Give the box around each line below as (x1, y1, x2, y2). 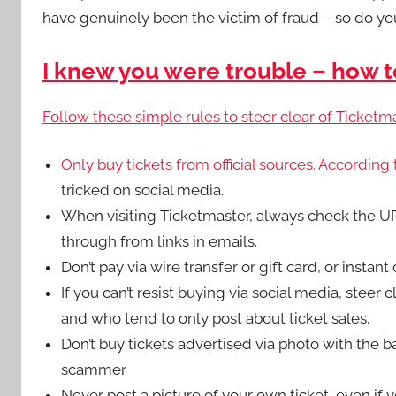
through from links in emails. (61, 232, 258, 251)
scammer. (61, 361, 128, 379)
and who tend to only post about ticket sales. (61, 309, 370, 328)
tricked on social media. (61, 181, 225, 200)
